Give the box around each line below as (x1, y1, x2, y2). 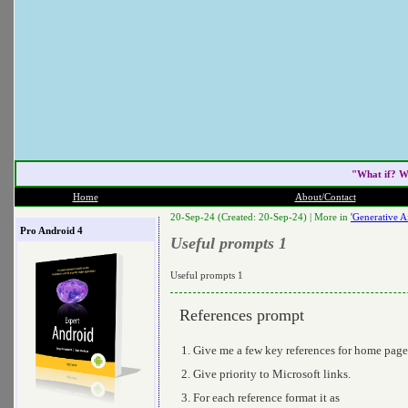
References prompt (179, 305, 304, 324)
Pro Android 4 (19, 224, 83, 236)
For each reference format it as (193, 390, 340, 404)
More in (314, 211, 351, 222)
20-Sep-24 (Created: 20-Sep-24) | (170, 211, 314, 222)
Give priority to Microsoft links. (193, 366, 351, 381)
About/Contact (294, 191, 356, 202)
